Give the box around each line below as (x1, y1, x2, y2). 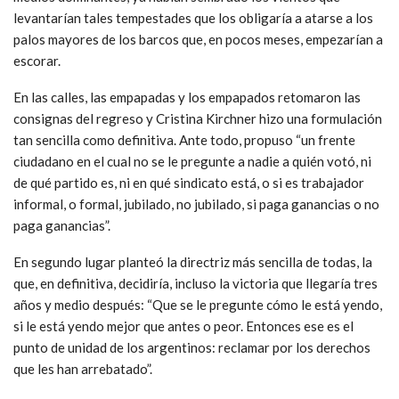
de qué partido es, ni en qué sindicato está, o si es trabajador (13, 174, 364, 191)
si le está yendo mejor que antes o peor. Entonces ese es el (13, 317, 354, 334)
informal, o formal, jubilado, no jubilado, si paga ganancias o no (13, 195, 379, 212)
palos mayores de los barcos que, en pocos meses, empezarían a (13, 30, 383, 47)
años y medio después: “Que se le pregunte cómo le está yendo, (13, 296, 382, 313)
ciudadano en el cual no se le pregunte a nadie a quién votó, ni (13, 152, 371, 169)
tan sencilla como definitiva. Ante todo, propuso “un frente (13, 131, 355, 148)
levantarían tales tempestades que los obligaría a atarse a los (13, 9, 373, 26)
